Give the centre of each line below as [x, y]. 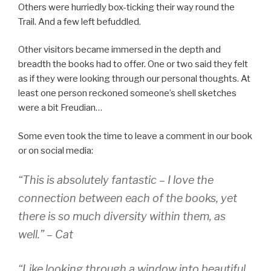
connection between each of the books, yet [128, 198]
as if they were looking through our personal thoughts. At [134, 79]
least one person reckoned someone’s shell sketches [127, 93]
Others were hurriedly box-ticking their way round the [126, 7]
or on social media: [56, 150]
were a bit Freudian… [60, 108]
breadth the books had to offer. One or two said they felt [133, 64]
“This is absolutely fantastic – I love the [116, 180]
